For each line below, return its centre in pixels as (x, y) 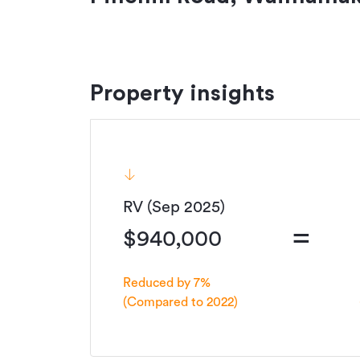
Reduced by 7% (167, 282)
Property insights (182, 93)
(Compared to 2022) (180, 302)
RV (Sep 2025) (174, 207)
